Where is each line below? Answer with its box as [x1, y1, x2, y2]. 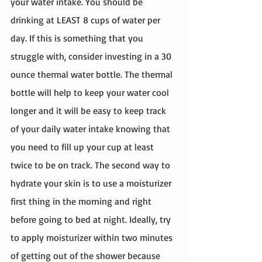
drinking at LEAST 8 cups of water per [11, 14, 163, 26]
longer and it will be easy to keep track [11, 105, 168, 116]
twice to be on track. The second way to [11, 159, 173, 171]
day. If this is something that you [11, 32, 146, 44]
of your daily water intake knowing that [11, 123, 173, 135]
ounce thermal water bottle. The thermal [11, 68, 175, 80]
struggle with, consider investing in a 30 [11, 50, 174, 62]
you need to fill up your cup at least [11, 141, 156, 153]
